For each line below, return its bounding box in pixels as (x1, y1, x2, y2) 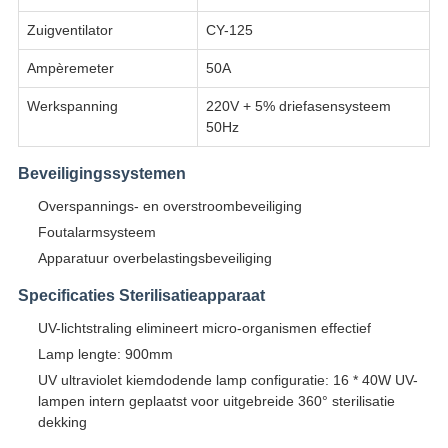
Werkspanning (26, 98, 118, 115)
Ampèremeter (26, 60, 114, 77)
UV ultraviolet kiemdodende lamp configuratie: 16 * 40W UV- (37, 372, 418, 389)
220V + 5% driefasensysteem (205, 98, 391, 115)
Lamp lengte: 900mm (37, 346, 173, 363)
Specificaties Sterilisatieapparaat (17, 287, 265, 305)
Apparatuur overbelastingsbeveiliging (37, 250, 272, 267)
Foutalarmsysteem (37, 224, 156, 241)
